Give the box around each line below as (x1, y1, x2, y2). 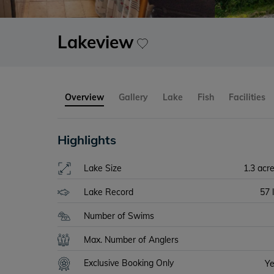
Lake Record (84, 187, 134, 198)
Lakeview (57, 31, 135, 53)
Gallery (119, 92, 149, 103)
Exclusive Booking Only (84, 257, 174, 268)
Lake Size (84, 163, 122, 174)
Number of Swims (84, 210, 155, 221)
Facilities (229, 92, 266, 103)
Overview (65, 92, 105, 103)
